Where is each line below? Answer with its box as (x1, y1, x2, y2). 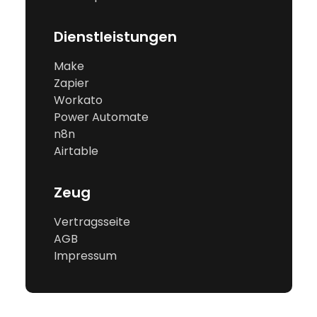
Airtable (53, 143, 98, 160)
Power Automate (53, 109, 149, 126)
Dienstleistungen (53, 27, 177, 47)
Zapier (53, 75, 89, 92)
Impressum (53, 248, 117, 265)
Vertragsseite (53, 214, 130, 231)
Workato (53, 92, 103, 109)
